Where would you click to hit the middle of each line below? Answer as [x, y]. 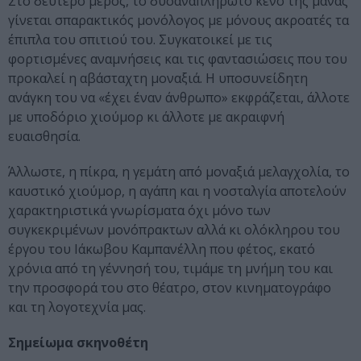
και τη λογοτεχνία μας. [77, 307]
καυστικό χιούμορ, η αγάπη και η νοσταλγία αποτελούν [177, 191]
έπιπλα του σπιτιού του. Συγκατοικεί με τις [140, 40]
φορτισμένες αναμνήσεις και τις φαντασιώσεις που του [178, 59]
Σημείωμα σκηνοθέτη [78, 343]
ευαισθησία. [44, 137]
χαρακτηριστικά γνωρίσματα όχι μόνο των [139, 211]
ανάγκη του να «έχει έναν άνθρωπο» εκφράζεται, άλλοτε [179, 98]
